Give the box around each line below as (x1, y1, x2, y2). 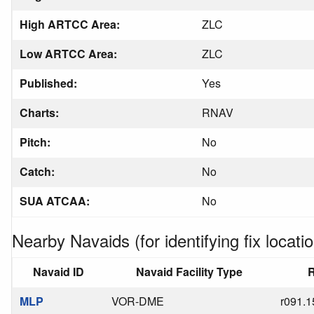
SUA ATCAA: (20, 193, 93, 209)
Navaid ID (33, 264, 84, 280)
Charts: (20, 104, 62, 121)
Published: (20, 75, 80, 91)
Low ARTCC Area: (20, 46, 120, 62)
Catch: (20, 163, 57, 179)
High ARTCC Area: (20, 16, 123, 32)
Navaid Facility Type (135, 264, 243, 280)
